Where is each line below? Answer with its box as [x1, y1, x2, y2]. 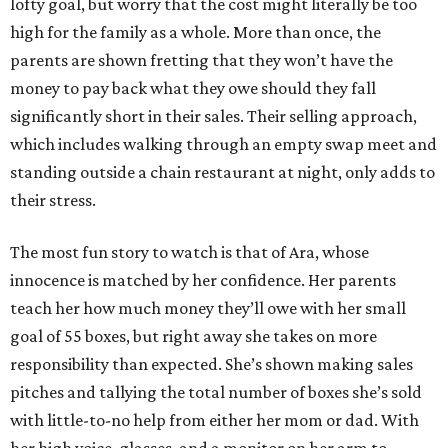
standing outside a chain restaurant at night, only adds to [10, 161, 435, 182]
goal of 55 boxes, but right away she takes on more [10, 325, 377, 346]
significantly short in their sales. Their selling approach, [10, 105, 417, 126]
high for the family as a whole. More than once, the [10, 21, 381, 42]
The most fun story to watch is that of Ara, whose [10, 241, 369, 262]
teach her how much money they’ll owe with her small [10, 297, 406, 318]
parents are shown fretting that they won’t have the [10, 49, 393, 70]
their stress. [10, 189, 96, 210]
